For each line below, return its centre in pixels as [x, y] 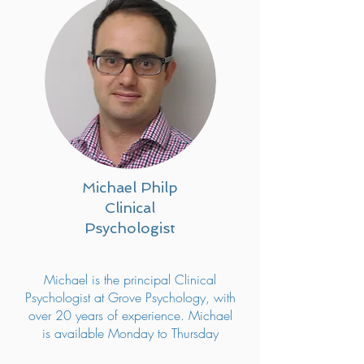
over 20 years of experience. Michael [130, 315]
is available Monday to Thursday [130, 333]
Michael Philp [130, 187]
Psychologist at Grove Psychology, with [130, 297]
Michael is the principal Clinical [130, 279]
